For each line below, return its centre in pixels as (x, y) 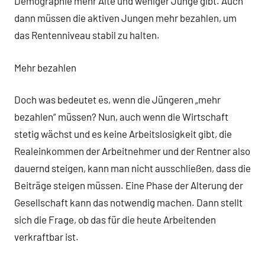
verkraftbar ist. (47, 237)
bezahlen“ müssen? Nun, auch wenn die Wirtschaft (121, 117)
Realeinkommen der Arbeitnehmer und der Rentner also (132, 151)
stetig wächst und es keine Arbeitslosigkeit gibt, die (123, 134)
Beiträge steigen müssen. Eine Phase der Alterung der (129, 185)
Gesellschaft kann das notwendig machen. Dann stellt (128, 203)
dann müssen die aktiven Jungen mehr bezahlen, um (125, 18)
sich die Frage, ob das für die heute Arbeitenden (115, 220)
